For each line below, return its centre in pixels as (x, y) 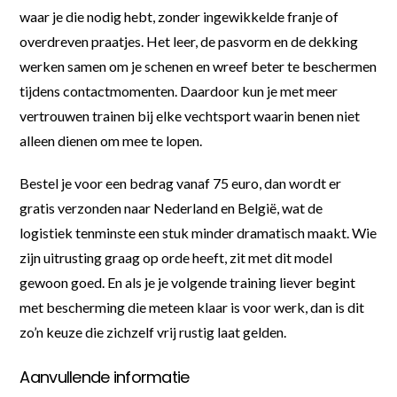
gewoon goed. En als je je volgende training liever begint (188, 282)
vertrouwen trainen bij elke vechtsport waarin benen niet (190, 115)
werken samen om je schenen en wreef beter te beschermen (198, 66)
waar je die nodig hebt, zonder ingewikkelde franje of (179, 16)
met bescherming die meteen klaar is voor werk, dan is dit (192, 307)
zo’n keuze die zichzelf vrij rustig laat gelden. (153, 331)
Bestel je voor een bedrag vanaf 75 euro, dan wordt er (181, 183)
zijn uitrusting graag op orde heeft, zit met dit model (176, 257)
